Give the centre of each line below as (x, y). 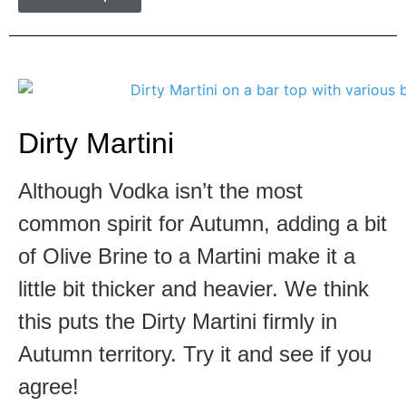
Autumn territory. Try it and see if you (195, 354)
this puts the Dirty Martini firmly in (178, 322)
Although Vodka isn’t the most (160, 191)
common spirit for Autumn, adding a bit (203, 224)
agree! (48, 387)
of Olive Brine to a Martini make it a (187, 256)
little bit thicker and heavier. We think (193, 289)
